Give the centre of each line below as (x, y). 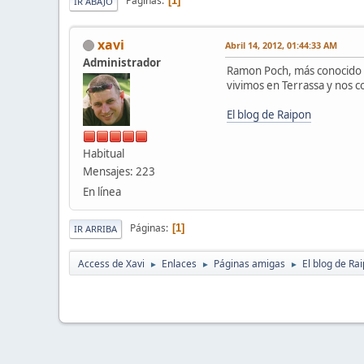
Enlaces (179, 263)
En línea (102, 191)
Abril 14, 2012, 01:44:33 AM (281, 45)
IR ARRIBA (95, 228)
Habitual (104, 153)
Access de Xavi (111, 263)
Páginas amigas (249, 263)
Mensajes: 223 (119, 171)
